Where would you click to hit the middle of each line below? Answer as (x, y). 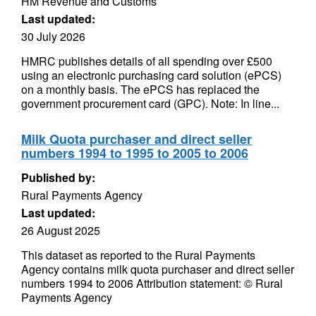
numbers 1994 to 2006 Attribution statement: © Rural (152, 283)
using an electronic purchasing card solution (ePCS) (151, 75)
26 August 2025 (61, 230)
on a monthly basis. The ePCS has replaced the (140, 89)
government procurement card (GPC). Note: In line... (150, 103)
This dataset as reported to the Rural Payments (138, 255)
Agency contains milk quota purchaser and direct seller (158, 269)
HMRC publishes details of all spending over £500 (147, 61)
